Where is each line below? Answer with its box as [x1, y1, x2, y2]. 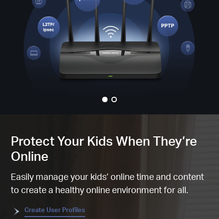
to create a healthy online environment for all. [11, 184, 189, 196]
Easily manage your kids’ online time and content [11, 171, 204, 182]
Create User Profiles [24, 206, 86, 214]
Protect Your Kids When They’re [11, 132, 197, 149]
